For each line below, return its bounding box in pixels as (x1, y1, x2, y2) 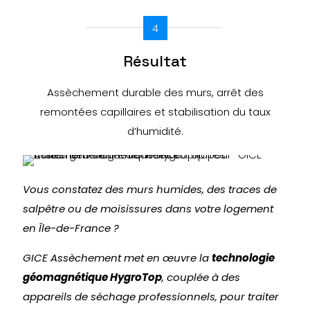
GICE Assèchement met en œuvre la (23, 250, 212, 265)
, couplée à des (162, 270, 240, 284)
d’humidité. (127, 124, 183, 138)
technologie (212, 250, 275, 265)
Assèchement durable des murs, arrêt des (46, 85, 264, 100)
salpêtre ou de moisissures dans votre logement (23, 201, 273, 216)
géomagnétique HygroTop (23, 270, 162, 284)
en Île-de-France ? (23, 221, 119, 235)
